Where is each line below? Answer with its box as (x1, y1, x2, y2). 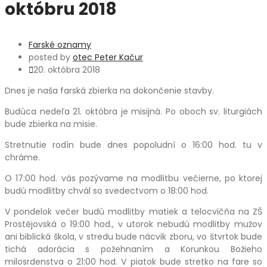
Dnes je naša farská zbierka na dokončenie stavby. (5, 85, 214, 97)
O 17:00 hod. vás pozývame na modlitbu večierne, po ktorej (5, 172, 262, 185)
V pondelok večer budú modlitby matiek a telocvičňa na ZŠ (5, 206, 262, 218)
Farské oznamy (29, 39, 91, 51)
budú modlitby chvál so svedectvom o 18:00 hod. (5, 185, 209, 197)
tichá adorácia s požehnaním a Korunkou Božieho (5, 243, 262, 256)
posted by (29, 51, 73, 64)
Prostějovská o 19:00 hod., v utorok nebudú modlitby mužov (5, 218, 262, 231)
